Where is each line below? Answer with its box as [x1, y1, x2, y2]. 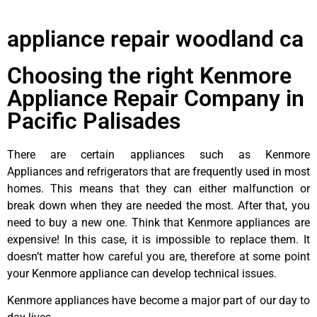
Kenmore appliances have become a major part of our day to [7, 294, 310, 308]
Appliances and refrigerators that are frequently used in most [7, 164, 310, 178]
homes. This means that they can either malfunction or [7, 181, 310, 195]
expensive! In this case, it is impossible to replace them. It [7, 232, 310, 246]
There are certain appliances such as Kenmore [7, 147, 310, 161]
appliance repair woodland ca [7, 25, 304, 52]
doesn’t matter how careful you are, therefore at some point [7, 249, 310, 263]
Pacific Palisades [7, 107, 180, 134]
